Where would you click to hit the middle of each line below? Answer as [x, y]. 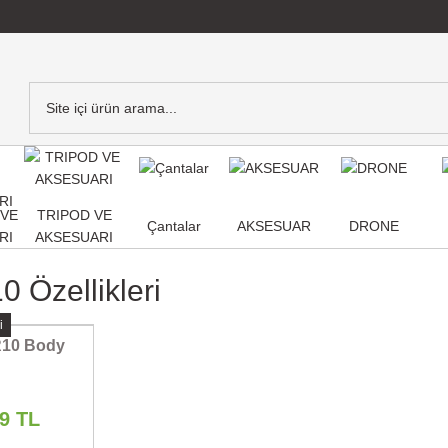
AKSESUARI [74, 237]
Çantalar [174, 226]
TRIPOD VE [74, 215]
